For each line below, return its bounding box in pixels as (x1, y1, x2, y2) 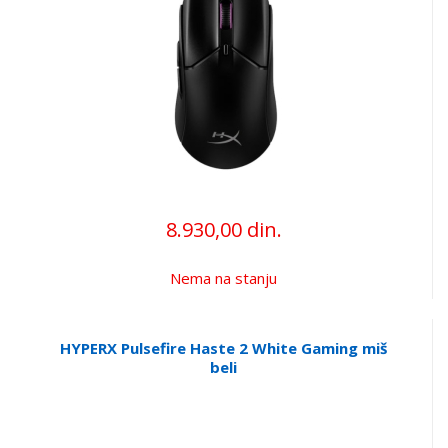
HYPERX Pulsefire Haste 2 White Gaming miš (60, 338, 387, 359)
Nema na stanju (170, 268, 277, 289)
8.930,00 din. (165, 216, 282, 244)
